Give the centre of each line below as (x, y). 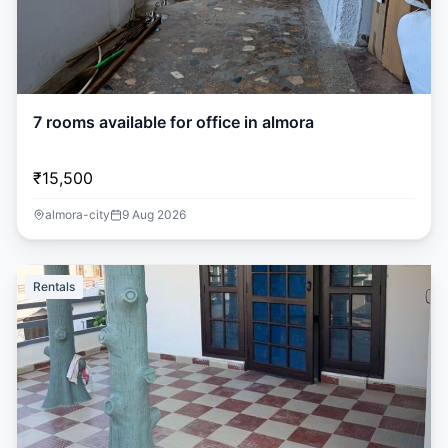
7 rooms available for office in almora (173, 122)
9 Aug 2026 (154, 214)
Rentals (54, 286)
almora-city (77, 214)
